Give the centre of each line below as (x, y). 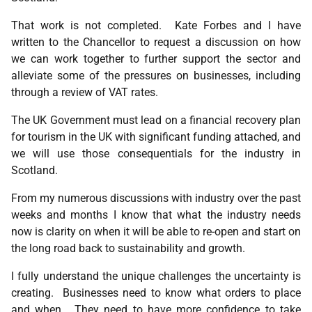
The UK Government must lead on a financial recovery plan (156, 120)
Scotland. (34, 170)
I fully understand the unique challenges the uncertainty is (156, 276)
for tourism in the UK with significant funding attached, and (156, 137)
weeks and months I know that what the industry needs (156, 215)
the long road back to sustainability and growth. (130, 248)
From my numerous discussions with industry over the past (156, 198)
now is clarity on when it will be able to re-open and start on (156, 232)
